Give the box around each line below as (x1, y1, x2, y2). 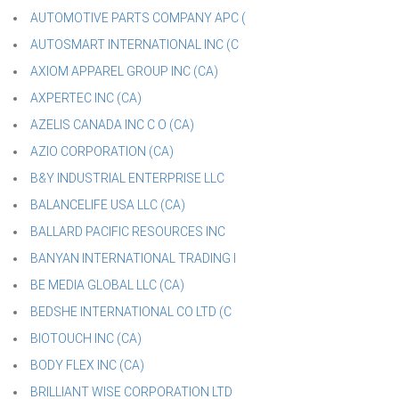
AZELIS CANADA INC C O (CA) (30, 118, 194, 132)
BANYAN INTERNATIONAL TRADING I (30, 251, 236, 265)
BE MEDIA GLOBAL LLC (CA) (30, 278, 184, 292)
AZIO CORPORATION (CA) (30, 144, 174, 159)
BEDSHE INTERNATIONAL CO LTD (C (30, 305, 232, 319)
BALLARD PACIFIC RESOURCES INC (30, 224, 225, 239)
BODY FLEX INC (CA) (30, 358, 144, 372)
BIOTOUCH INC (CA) (30, 331, 142, 346)
